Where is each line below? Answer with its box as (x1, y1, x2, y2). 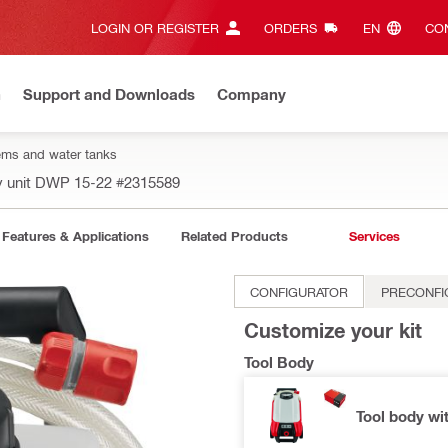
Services (348, 228, 400, 244)
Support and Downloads (23, 84, 195, 103)
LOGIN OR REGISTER (90, 20, 219, 35)
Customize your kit (244, 318, 422, 342)
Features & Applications (2, 228, 149, 244)
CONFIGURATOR (250, 284, 348, 299)
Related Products (180, 228, 288, 244)
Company (217, 84, 286, 103)
